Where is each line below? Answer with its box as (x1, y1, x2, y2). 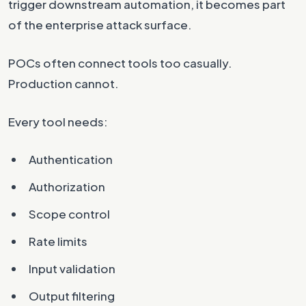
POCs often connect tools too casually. (8, 55, 232, 70)
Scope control (29, 206, 110, 221)
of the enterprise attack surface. (8, 17, 192, 32)
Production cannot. (8, 76, 119, 91)
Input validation (29, 261, 115, 276)
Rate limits (29, 234, 87, 249)
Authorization (29, 179, 105, 194)
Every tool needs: (8, 114, 108, 129)
